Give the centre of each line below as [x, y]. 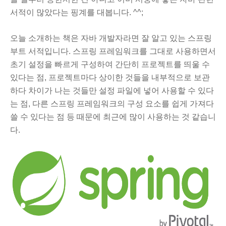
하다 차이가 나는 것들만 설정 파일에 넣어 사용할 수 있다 [112, 91]
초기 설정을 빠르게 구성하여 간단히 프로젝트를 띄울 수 [110, 64]
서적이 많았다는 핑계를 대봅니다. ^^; [77, 12]
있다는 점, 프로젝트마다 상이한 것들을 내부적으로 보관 [110, 77]
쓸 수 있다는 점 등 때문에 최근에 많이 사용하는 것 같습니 [113, 117]
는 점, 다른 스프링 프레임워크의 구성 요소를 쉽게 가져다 [112, 104]
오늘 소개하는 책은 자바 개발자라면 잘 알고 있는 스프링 [111, 38]
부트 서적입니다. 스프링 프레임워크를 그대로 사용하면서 [113, 51]
